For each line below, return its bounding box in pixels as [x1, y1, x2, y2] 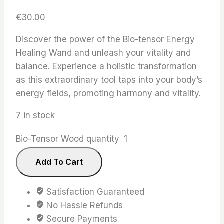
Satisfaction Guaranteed [44, 187, 144, 197]
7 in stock [16, 110, 55, 121]
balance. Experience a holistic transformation [16, 61, 197, 72]
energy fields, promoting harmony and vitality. [16, 88, 201, 99]
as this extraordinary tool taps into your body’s [16, 75, 202, 85]
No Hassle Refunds [44, 200, 123, 211]
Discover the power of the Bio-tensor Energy [16, 34, 195, 45]
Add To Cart [35, 157, 83, 167]
